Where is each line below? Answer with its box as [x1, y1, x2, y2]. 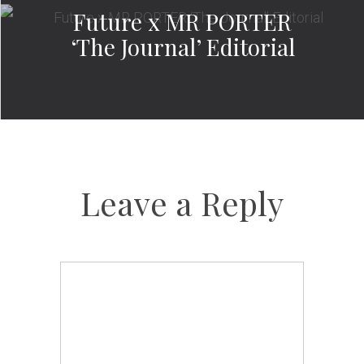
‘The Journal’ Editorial [70, 31, 295, 62]
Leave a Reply [80, 181, 284, 225]
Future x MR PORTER [73, 6, 292, 37]
